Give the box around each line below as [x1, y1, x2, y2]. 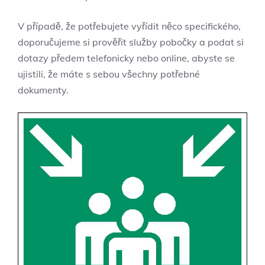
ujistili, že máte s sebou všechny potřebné [18, 68, 200, 80]
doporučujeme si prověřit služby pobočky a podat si [18, 36, 244, 49]
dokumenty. [18, 84, 69, 96]
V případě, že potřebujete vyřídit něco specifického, [18, 20, 241, 33]
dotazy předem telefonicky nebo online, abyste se [18, 52, 235, 64]
